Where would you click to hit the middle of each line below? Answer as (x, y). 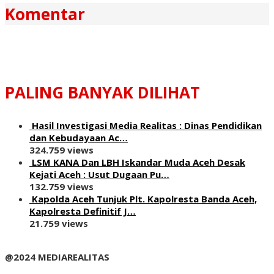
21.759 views (59, 223)
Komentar (45, 14)
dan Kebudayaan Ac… (79, 137)
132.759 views (61, 186)
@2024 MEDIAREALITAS (57, 257)
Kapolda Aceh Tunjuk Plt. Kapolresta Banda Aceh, (144, 198)
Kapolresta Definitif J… (83, 211)
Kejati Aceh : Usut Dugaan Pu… (99, 174)
